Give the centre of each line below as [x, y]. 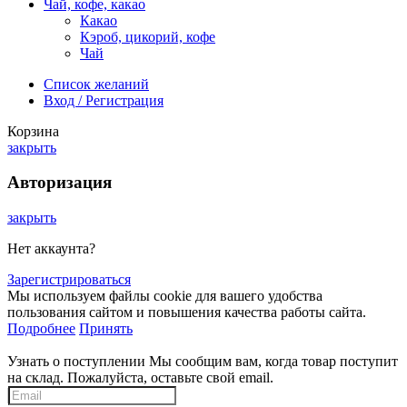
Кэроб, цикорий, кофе [148, 36]
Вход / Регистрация [104, 100]
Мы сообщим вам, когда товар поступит [273, 362]
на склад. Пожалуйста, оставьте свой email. [140, 378]
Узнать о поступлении [76, 362]
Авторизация [60, 183]
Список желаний [96, 84]
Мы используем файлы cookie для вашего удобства [165, 296]
